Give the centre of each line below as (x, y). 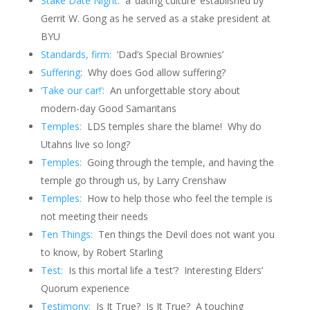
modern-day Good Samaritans (108, 108)
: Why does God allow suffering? (153, 72)
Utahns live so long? (85, 144)
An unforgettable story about (173, 90)
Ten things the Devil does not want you (183, 234)
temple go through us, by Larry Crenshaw (133, 180)
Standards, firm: (76, 54)
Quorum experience (85, 288)
